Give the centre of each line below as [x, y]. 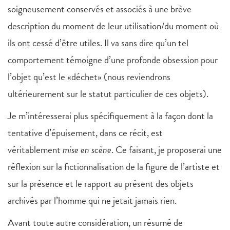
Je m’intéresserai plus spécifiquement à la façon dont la [110, 116]
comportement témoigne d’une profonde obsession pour [113, 60]
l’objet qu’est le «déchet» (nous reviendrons [89, 77]
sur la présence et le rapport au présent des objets [101, 184]
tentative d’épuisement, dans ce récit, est [85, 133]
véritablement [35, 150]
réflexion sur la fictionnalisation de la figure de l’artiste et [114, 167]
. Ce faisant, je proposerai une [167, 150]
